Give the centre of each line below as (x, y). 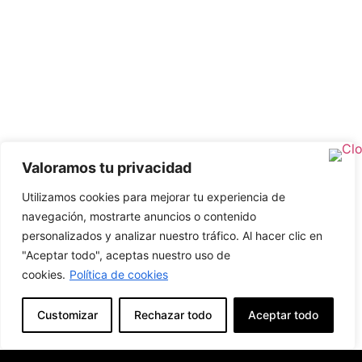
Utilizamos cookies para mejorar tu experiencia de (154, 197)
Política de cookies (119, 274)
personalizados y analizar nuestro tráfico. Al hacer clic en (172, 236)
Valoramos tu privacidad (107, 168)
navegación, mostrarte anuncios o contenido (139, 216)
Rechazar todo (173, 315)
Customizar (67, 315)
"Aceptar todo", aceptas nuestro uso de (126, 255)
